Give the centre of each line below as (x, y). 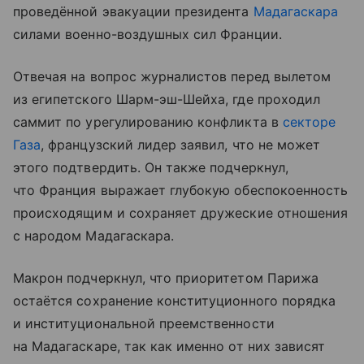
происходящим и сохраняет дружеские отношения (181, 213)
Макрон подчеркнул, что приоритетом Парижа (166, 278)
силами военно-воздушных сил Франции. (147, 34)
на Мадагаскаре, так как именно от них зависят (169, 346)
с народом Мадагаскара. (94, 236)
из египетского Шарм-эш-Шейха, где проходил (167, 99)
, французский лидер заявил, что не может (181, 145)
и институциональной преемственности (144, 323)
